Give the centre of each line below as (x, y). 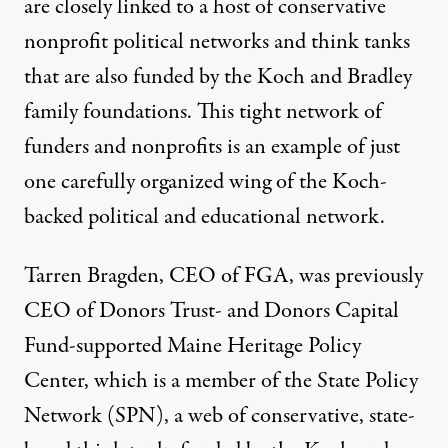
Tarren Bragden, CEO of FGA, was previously (223, 276)
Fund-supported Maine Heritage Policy (192, 346)
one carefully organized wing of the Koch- (205, 182)
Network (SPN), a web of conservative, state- (219, 416)
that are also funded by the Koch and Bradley (218, 77)
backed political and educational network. (204, 217)
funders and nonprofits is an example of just (212, 147)
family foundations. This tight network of (203, 112)
